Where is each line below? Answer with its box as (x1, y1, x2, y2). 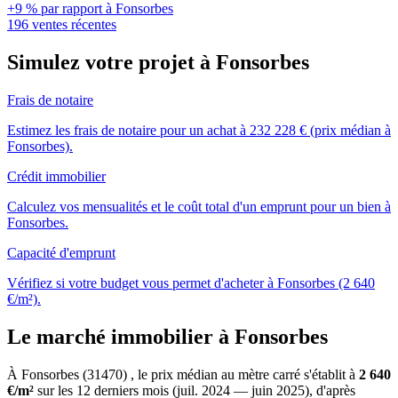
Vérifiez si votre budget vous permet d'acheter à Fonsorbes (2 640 (7, 275, 375, 291)
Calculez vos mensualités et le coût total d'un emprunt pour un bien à (7, 198, 391, 214)
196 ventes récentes (7, 17, 116, 33)
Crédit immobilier (7, 168, 106, 184)
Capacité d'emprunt (7, 244, 115, 260)
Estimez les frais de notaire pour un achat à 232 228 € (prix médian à (7, 122, 391, 138)
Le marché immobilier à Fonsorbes (7, 324, 328, 348)
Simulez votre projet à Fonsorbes (7, 50, 309, 74)
